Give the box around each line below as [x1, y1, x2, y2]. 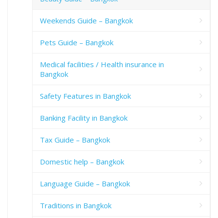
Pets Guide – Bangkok [40, 37, 113, 47]
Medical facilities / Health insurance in [40, 59, 164, 69]
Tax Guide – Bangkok [40, 134, 110, 145]
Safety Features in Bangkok [40, 91, 131, 101]
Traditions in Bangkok [40, 200, 111, 210]
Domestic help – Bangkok [40, 156, 124, 166]
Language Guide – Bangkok [40, 178, 130, 188]
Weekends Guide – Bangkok [40, 15, 133, 25]
